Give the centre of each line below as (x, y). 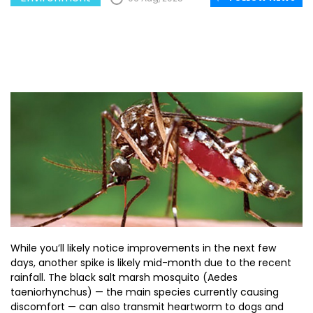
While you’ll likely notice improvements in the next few (143, 248)
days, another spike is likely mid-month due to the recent (151, 263)
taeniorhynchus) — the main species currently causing (145, 292)
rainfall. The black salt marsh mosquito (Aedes (124, 277)
